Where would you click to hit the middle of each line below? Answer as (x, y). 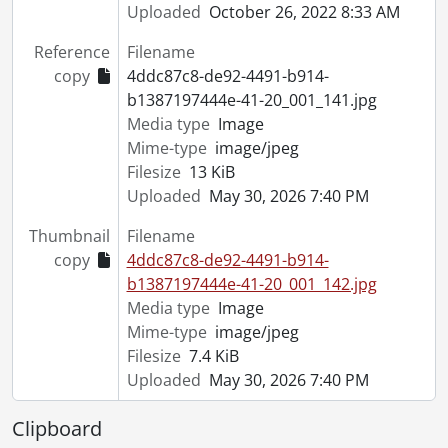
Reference (71, 52)
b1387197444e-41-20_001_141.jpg (251, 100)
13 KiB (211, 172)
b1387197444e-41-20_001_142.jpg (251, 284)
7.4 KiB (213, 356)
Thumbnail (69, 236)
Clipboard (57, 429)
